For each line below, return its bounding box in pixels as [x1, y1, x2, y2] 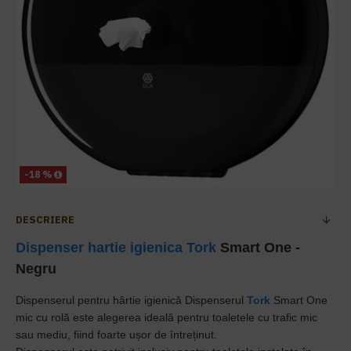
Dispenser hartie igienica [16, 240, 183, 255]
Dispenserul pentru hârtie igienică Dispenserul [16, 294, 247, 306]
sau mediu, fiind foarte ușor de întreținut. [16, 328, 217, 341]
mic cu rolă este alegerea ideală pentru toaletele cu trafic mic [16, 311, 317, 324]
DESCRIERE [16, 213, 74, 226]
